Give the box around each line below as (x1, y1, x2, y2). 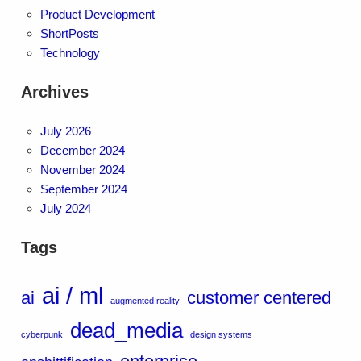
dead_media (69, 318, 183, 343)
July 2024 (39, 201, 91, 216)
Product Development (39, 7, 155, 22)
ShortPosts (39, 27, 99, 41)
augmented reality (110, 296, 180, 306)
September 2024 (39, 182, 127, 197)
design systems (189, 330, 252, 340)
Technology (39, 46, 100, 60)
